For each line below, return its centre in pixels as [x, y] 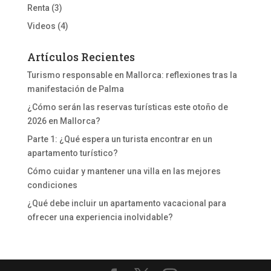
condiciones [52, 185]
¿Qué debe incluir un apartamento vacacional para [126, 203]
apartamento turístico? [72, 153]
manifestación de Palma [75, 89]
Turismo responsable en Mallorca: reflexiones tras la [132, 75]
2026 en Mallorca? [64, 121]
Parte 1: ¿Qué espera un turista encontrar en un [119, 139]
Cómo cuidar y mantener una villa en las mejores [124, 171]
